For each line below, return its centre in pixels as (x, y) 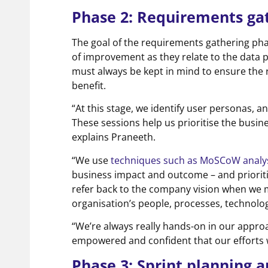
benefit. (89, 85)
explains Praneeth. (114, 137)
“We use (91, 160)
